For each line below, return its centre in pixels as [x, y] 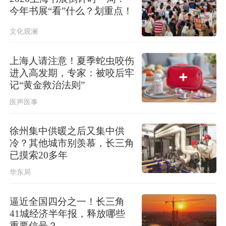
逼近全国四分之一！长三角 [67, 202]
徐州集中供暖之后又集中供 [67, 131]
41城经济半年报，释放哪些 [68, 214]
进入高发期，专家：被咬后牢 [72, 73]
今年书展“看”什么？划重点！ [71, 11]
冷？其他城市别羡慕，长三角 [72, 143]
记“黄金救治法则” [47, 85]
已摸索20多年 [39, 155]
